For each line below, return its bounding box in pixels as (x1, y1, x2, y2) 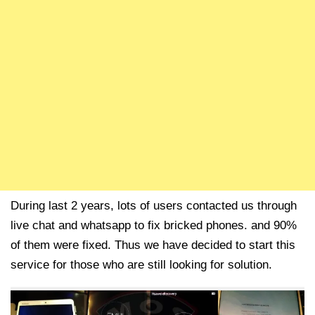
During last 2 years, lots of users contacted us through (11, 199, 297, 212)
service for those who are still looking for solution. (11, 258, 272, 271)
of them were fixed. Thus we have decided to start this (11, 238, 295, 252)
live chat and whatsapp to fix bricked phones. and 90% (11, 219, 297, 232)
